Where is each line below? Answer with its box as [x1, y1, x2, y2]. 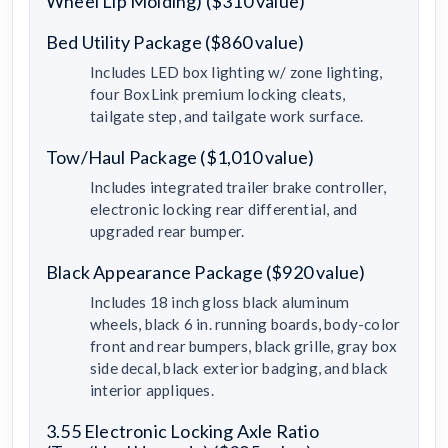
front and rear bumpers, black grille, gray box [90, 336, 398, 355]
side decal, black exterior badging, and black [90, 358, 388, 377]
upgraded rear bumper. [90, 221, 245, 240]
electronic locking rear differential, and [90, 199, 358, 218]
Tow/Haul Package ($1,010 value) [46, 145, 315, 168]
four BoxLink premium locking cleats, [90, 84, 346, 103]
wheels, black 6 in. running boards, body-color [90, 314, 401, 333]
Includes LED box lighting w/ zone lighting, [90, 62, 383, 81]
